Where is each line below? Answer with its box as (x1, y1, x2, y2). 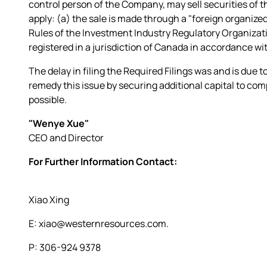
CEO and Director (29, 131, 104, 144)
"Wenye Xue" (29, 116, 89, 130)
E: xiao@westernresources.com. (29, 216, 169, 230)
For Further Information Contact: (29, 154, 177, 168)
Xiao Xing (29, 193, 69, 206)
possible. (29, 92, 67, 106)
